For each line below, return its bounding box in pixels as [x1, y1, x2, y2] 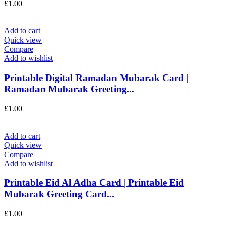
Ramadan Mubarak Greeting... [4, 83, 134, 94]
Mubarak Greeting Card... [4, 188, 115, 200]
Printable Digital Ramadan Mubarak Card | [4, 72, 188, 83]
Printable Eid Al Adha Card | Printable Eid [4, 177, 184, 188]
